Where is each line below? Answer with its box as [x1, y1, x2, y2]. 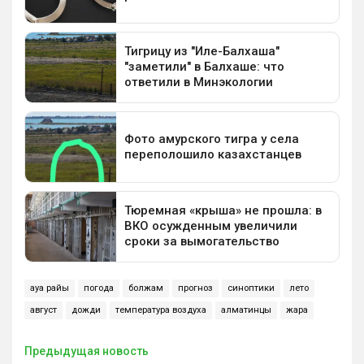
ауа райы [30, 282, 69, 293]
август [30, 304, 57, 315]
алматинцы [221, 304, 271, 315]
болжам [128, 282, 163, 293]
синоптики [227, 282, 275, 293]
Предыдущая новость [24, 344, 149, 357]
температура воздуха [115, 304, 206, 315]
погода [84, 282, 114, 293]
